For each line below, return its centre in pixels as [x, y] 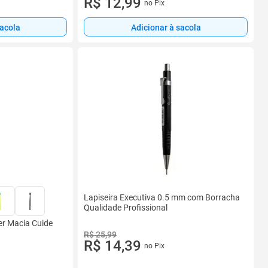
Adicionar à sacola [166, 27]
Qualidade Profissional [126, 207]
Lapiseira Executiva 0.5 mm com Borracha [162, 197]
